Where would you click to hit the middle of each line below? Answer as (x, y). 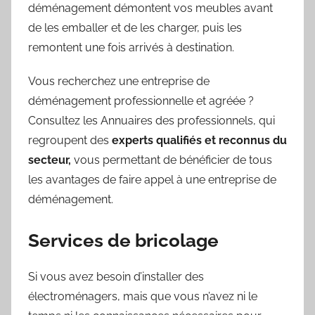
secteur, (50, 160)
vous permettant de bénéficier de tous (172, 160)
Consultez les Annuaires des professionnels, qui (152, 121)
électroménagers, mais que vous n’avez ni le (143, 296)
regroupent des (70, 141)
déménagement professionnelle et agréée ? (141, 101)
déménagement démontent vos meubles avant (150, 8)
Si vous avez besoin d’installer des (116, 276)
